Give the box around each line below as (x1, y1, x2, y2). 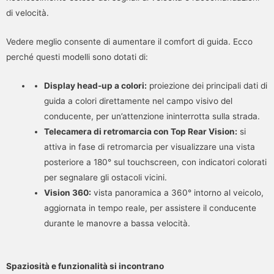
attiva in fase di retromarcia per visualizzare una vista (43, 141, 255, 152)
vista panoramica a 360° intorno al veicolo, (91, 187, 264, 198)
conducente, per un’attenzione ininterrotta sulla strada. (43, 111, 260, 121)
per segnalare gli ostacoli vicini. (43, 172, 167, 182)
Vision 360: (43, 187, 91, 198)
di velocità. (6, 7, 49, 18)
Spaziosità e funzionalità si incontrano (6, 261, 164, 272)
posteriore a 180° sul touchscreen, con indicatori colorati (43, 157, 267, 167)
